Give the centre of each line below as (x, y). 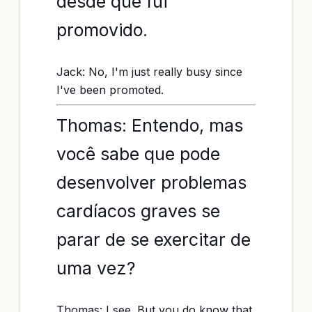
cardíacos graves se (138, 211)
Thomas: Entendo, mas (150, 125)
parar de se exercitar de (154, 240)
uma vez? (96, 268)
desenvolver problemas (151, 182)
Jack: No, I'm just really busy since (149, 72)
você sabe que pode (138, 154)
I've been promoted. (110, 90)
